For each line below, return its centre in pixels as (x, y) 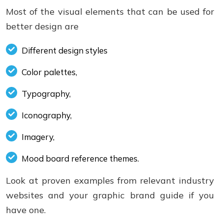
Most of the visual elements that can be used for (110, 12)
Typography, (46, 94)
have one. (26, 210)
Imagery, (38, 137)
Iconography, (47, 115)
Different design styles (65, 50)
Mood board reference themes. (80, 158)
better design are (42, 26)
